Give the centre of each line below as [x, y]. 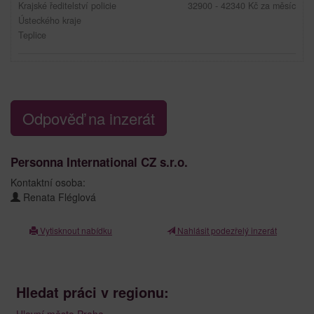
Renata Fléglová [61, 197]
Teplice [32, 35]
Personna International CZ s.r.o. [99, 162]
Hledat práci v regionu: [93, 292]
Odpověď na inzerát [89, 118]
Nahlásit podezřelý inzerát [226, 230]
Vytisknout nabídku [75, 230]
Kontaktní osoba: [48, 182]
